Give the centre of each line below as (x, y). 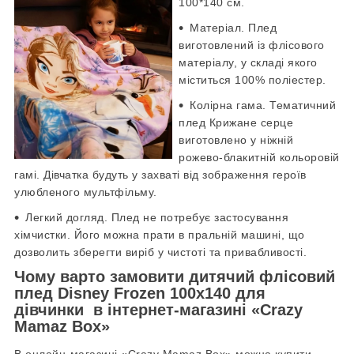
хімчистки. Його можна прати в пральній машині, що (160, 234)
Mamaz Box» (62, 326)
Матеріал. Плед (233, 27)
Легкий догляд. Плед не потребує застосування (157, 217)
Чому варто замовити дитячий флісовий (175, 276)
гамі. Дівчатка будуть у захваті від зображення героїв (160, 174)
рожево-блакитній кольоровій (259, 157)
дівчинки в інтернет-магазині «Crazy (158, 309)
